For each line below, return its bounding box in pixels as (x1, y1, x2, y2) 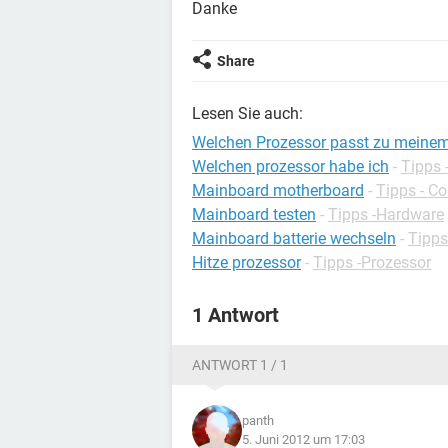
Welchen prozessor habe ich (192, 157, 389, 176)
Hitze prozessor (192, 253, 301, 272)
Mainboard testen (192, 205, 316, 224)
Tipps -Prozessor (313, 253, 431, 272)
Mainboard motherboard (192, 181, 364, 200)
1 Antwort (192, 303, 279, 327)
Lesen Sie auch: (192, 104, 303, 123)
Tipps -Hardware (328, 205, 444, 224)
